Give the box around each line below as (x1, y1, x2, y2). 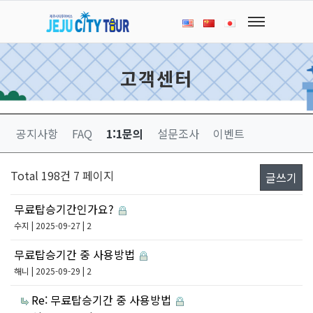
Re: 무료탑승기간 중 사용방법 (31, 291, 174, 308)
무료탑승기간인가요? (14, 201, 117, 217)
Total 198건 (10, 167, 71, 184)
